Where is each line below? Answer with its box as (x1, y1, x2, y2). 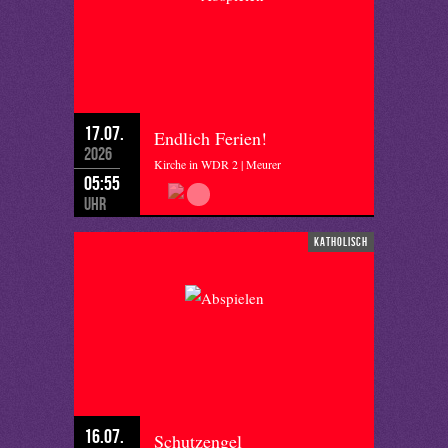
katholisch (314, 234, 368, 248)
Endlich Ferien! (154, 125, 267, 150)
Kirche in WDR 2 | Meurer (154, 155, 281, 172)
